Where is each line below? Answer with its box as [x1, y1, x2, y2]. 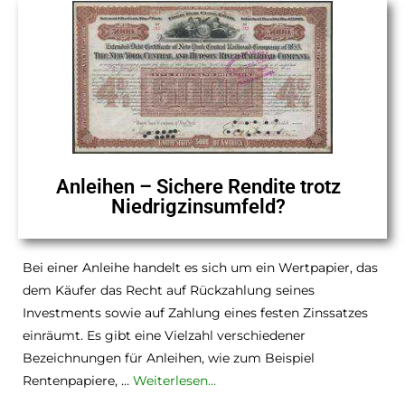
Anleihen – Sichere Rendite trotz [55, 175, 341, 199]
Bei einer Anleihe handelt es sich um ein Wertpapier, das [23, 259, 378, 277]
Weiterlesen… [133, 372, 216, 390]
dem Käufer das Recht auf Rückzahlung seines [23, 282, 315, 299]
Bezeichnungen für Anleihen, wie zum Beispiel [23, 350, 315, 367]
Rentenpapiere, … [23, 372, 133, 390]
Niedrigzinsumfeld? [110, 195, 286, 219]
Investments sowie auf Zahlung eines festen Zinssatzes [23, 305, 368, 322]
